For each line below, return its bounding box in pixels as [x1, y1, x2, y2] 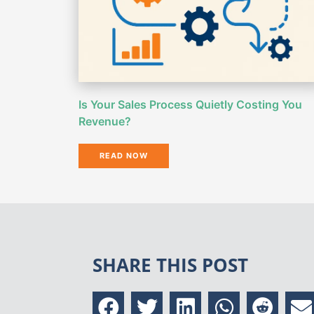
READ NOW [100, 151, 148, 161]
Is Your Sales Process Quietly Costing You [78, 97, 302, 112]
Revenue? [78, 114, 131, 129]
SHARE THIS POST [93, 252, 248, 278]
